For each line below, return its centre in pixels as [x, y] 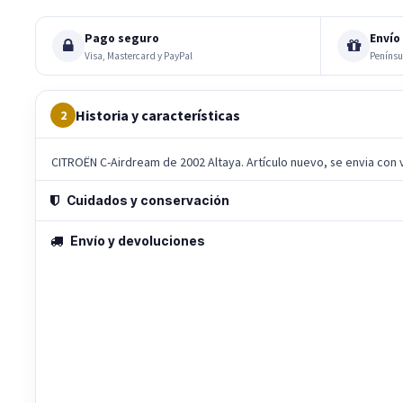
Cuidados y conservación [148, 201]
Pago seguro [122, 38]
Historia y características [158, 115]
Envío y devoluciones [138, 241]
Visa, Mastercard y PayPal [139, 56]
